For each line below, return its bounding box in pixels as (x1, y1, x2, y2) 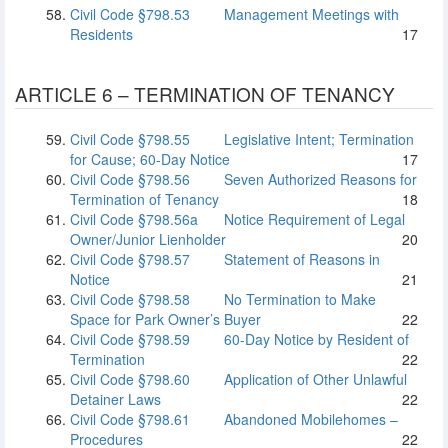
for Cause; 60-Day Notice (70, 149, 230, 169)
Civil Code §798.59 (70, 329, 190, 349)
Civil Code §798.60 (70, 369, 190, 389)
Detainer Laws (70, 389, 161, 409)
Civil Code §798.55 (70, 129, 190, 149)
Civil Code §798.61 (70, 409, 190, 429)
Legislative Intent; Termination (220, 129, 414, 149)
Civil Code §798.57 (70, 249, 190, 269)
